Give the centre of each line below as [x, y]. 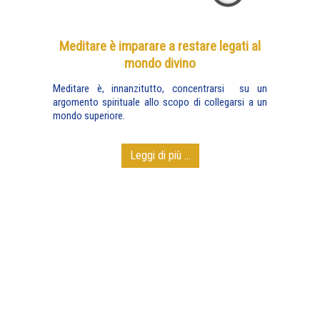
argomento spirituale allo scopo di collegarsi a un [160, 102]
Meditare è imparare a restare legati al [160, 46]
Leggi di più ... [160, 155]
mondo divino [160, 63]
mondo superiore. [89, 116]
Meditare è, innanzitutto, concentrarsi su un [160, 89]
